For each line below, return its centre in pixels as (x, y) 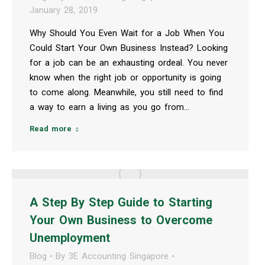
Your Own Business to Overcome (121, 220)
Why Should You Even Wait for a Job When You (127, 33)
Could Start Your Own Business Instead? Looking (129, 48)
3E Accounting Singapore (119, 256)
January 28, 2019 (64, 10)
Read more (51, 128)
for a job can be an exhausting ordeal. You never (129, 62)
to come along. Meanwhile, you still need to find (126, 92)
